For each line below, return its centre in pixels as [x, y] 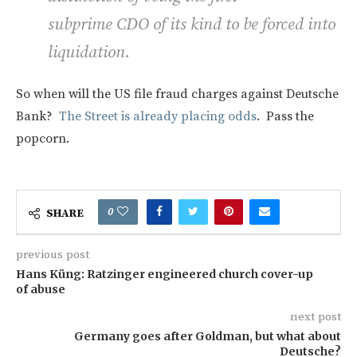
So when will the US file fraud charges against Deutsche [177, 94]
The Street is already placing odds [158, 116]
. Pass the [285, 116]
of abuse [41, 289]
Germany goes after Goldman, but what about [208, 336]
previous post [53, 254]
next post [316, 316]
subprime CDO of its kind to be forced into [192, 24]
